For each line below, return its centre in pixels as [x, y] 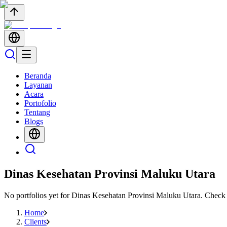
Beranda [38, 76]
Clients [35, 221]
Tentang [37, 112]
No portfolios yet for [38, 195]
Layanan [38, 85]
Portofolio [40, 103]
